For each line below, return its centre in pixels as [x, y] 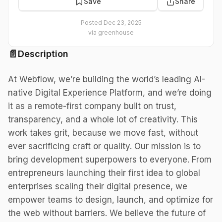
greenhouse [116, 32]
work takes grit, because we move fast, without [103, 133]
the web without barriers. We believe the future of [107, 213]
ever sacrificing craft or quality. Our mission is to [104, 146]
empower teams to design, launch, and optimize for [111, 200]
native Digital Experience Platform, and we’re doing [110, 93]
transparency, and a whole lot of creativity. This [103, 119]
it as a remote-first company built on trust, [92, 106]
